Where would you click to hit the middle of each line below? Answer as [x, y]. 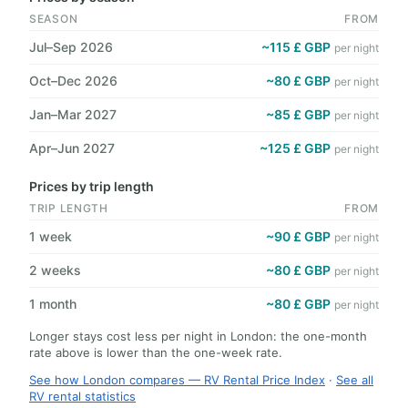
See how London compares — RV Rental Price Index [177, 380]
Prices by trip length [92, 186]
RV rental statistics [82, 396]
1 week [51, 236]
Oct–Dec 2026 [73, 81]
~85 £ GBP [298, 114]
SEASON [54, 19]
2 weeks [55, 270]
